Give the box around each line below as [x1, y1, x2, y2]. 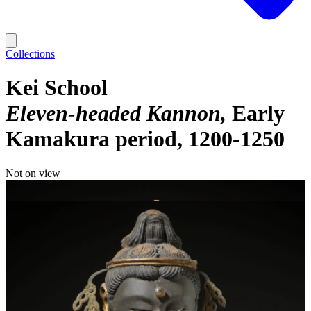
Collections [6, 48, 55, 60]
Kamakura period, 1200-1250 [6, 126, 285, 152]
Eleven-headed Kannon [6, 101, 221, 126]
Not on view [6, 167, 60, 179]
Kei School [6, 75, 108, 101]
